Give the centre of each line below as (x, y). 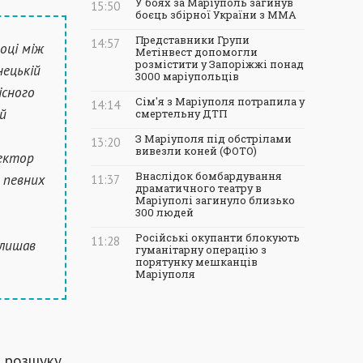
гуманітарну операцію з (201, 250)
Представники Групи (192, 40)
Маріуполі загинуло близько (215, 200)
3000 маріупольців (187, 76)
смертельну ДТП (181, 113)
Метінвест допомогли (196, 52)
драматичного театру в (199, 188)
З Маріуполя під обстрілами (214, 139)
